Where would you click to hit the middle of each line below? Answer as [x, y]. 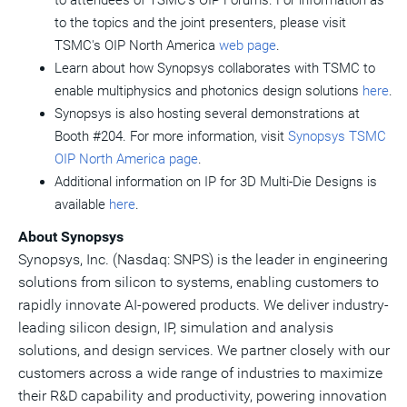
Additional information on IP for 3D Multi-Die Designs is [216, 182]
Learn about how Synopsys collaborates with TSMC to [215, 68]
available [82, 204]
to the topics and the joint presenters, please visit [200, 23]
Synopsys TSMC [337, 136]
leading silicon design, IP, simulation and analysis [176, 328]
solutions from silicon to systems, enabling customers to [199, 282]
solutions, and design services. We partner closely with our [204, 350]
